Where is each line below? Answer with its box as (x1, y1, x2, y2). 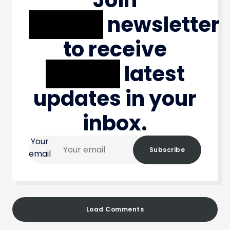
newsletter (103, 10, 220, 39)
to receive (63, 34, 167, 64)
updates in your (33, 84, 197, 113)
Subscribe (149, 145, 185, 154)
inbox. (83, 108, 147, 138)
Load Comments (86, 204, 144, 214)
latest (120, 59, 185, 88)
